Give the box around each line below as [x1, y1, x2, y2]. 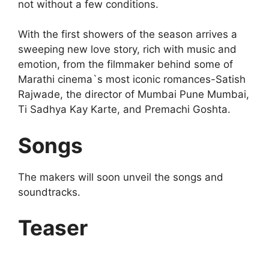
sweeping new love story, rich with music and [18, 43, 237, 56]
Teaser [18, 215, 88, 241]
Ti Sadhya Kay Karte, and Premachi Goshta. [18, 103, 231, 116]
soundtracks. [18, 186, 80, 198]
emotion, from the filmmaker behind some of [18, 58, 233, 71]
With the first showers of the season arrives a [18, 28, 237, 41]
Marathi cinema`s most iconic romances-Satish [18, 73, 246, 86]
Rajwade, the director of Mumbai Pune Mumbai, [18, 88, 249, 101]
